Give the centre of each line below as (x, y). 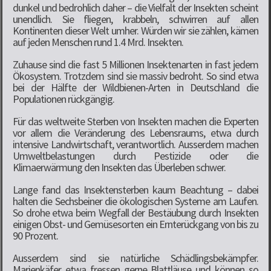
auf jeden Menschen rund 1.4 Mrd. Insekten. (98, 42)
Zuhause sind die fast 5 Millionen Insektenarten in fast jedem (135, 64)
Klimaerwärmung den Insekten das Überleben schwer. (119, 167)
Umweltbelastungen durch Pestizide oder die (135, 155)
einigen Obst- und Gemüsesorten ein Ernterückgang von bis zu (135, 224)
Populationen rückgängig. (64, 99)
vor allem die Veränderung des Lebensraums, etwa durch (135, 132)
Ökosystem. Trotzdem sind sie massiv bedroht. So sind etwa (135, 76)
